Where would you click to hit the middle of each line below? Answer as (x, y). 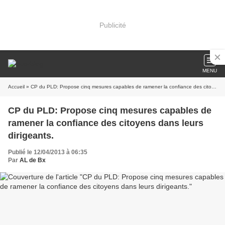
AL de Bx (33, 160)
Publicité (113, 25)
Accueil (16, 87)
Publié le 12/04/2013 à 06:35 (48, 152)
